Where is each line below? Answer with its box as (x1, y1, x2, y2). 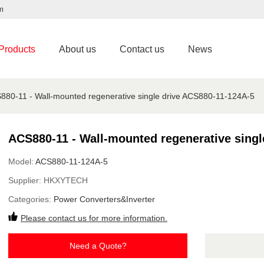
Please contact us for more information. (21, 213, 167, 223)
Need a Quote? (69, 241, 127, 250)
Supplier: (8, 176, 44, 185)
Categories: (8, 194, 54, 204)
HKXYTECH (44, 176, 88, 185)
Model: (8, 157, 35, 166)
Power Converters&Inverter (54, 194, 155, 204)
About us (59, 44, 96, 54)
